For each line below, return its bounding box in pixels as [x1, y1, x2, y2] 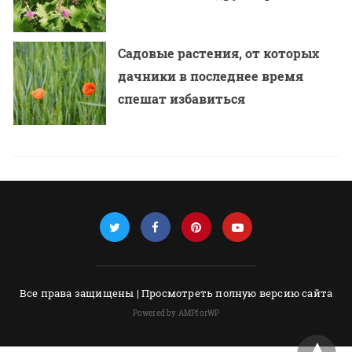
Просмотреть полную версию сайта [141, 285, 333, 300]
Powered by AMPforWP [132, 307, 220, 318]
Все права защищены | [19, 285, 141, 300]
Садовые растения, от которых [118, 44, 320, 61]
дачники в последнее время [118, 67, 304, 84]
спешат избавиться [118, 90, 246, 107]
